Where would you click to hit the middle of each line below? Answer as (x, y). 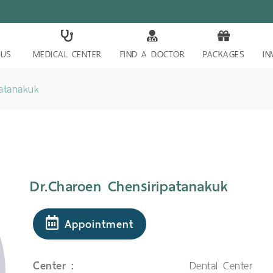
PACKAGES (224, 54)
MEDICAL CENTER (67, 54)
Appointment (96, 224)
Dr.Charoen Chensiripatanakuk (129, 186)
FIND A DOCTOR (152, 54)
